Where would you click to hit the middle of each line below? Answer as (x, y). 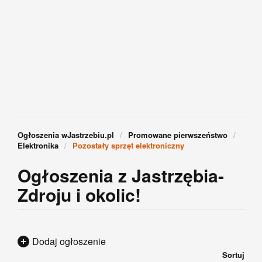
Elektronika (38, 145)
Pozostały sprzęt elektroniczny (128, 145)
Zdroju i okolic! (79, 194)
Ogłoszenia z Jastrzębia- (121, 175)
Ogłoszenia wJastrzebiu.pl (66, 135)
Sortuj (233, 254)
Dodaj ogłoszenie (69, 241)
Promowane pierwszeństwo (178, 135)
